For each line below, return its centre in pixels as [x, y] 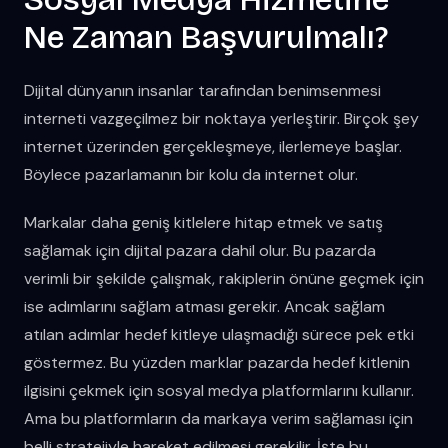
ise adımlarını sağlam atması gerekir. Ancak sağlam [204, 306]
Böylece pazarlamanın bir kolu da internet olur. [191, 174]
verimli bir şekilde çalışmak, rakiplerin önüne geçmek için [224, 278]
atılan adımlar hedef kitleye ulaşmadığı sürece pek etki [219, 334]
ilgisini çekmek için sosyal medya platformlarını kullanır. [219, 390]
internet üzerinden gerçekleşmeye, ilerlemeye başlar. [213, 146]
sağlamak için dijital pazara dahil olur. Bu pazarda [200, 250]
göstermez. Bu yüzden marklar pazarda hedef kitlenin [217, 362]
